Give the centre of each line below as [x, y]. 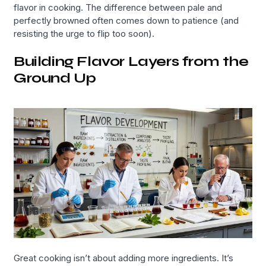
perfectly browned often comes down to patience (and [126, 20]
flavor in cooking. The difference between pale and [118, 7]
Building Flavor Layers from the [131, 62]
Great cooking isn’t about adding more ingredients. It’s [124, 258]
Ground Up [55, 78]
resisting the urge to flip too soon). [84, 33]
